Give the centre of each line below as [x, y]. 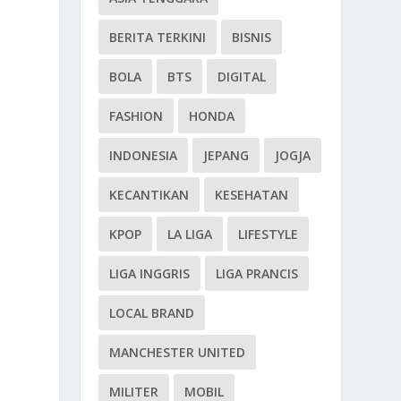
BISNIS [252, 37]
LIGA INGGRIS [150, 273]
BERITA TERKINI [158, 37]
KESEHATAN [252, 194]
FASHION [137, 115]
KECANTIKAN [149, 194]
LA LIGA [190, 234]
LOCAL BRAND [152, 312]
